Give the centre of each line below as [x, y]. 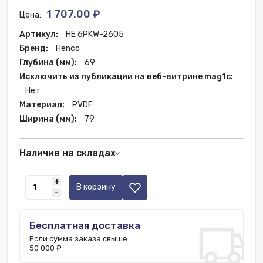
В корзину [96, 187]
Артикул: [40, 34]
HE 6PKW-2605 [95, 34]
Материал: [43, 105]
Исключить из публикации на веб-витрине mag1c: [126, 77]
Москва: [35, 170]
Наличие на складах [68, 153]
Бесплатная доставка [85, 225]
